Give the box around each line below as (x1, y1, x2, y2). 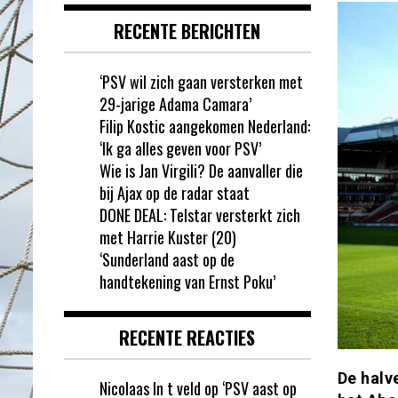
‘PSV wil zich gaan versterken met (99, 69, 303, 93)
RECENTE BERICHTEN (114, 17, 261, 44)
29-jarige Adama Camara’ (99, 92, 251, 115)
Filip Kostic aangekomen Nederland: (99, 114, 310, 138)
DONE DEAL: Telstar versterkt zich (99, 203, 300, 227)
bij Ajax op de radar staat (99, 180, 250, 204)
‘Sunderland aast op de (99, 247, 235, 271)
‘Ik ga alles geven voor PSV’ (99, 136, 261, 160)
